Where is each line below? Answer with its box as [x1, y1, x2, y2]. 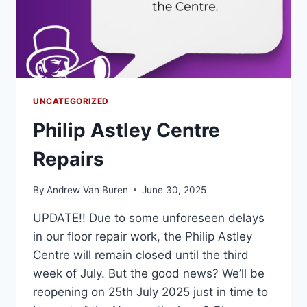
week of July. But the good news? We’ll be [33, 266, 265, 280]
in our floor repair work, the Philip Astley [33, 229, 252, 243]
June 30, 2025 [142, 184, 207, 195]
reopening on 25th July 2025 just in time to [33, 284, 268, 299]
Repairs [33, 147, 104, 171]
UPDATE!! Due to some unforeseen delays [33, 210, 265, 225]
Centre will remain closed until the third [33, 247, 249, 262]
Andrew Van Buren [47, 184, 129, 195]
